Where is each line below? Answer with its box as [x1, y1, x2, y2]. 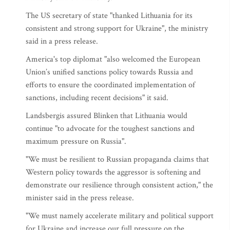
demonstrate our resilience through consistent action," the [26, 180, 213, 190]
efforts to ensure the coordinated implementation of [26, 80, 195, 90]
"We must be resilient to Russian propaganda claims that [26, 154, 209, 165]
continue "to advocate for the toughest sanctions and [26, 123, 195, 134]
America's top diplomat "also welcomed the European [26, 54, 200, 65]
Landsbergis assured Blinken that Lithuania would [26, 110, 187, 121]
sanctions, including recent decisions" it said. [26, 92, 168, 103]
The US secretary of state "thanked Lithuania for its [26, 10, 193, 21]
